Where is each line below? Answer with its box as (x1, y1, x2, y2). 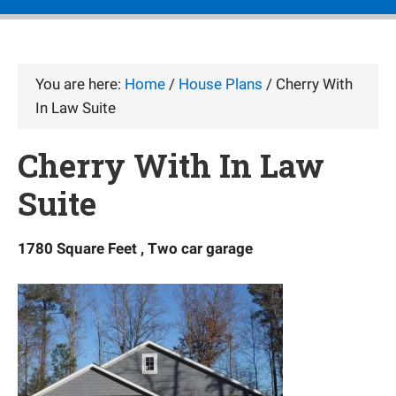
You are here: (35, 75, 125, 93)
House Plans (179, 75, 263, 93)
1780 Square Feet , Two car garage (18, 240, 253, 257)
